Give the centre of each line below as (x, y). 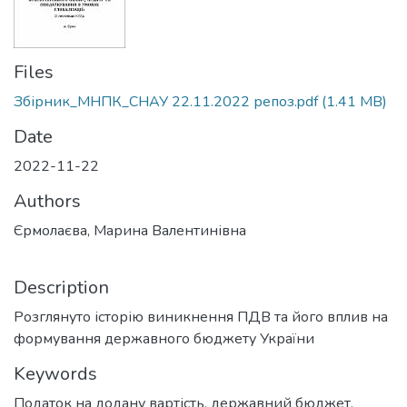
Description (61, 288)
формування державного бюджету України (164, 339)
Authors (47, 201)
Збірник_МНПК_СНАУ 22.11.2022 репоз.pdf (166, 102)
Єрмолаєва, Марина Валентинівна (130, 231)
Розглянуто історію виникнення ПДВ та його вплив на (201, 317)
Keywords (55, 374)
